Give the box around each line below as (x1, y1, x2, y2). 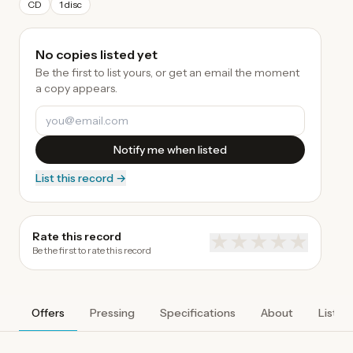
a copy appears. (35, 81, 117, 95)
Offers (32, 306, 65, 320)
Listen (318, 306, 351, 320)
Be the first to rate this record (32, 244, 151, 256)
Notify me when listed (113, 143, 227, 157)
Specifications (160, 306, 236, 320)
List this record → (35, 171, 126, 185)
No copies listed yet (35, 46, 158, 62)
